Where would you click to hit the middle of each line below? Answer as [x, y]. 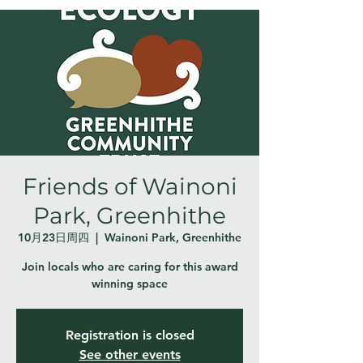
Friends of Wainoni [130, 186]
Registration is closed [130, 335]
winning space [130, 284]
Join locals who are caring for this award [130, 267]
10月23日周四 [53, 237]
